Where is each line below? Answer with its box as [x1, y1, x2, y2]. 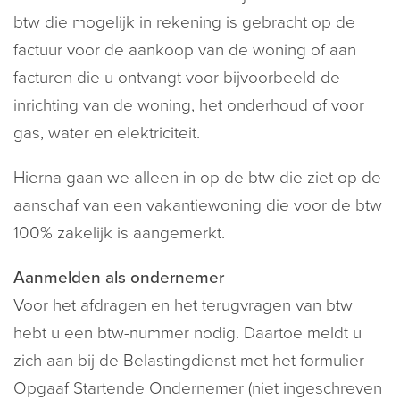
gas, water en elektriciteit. [13, 123, 200, 143]
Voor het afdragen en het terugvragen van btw [13, 296, 353, 315]
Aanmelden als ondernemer [13, 268, 224, 287]
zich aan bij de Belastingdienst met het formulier [13, 351, 364, 371]
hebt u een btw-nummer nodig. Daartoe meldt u [13, 323, 362, 343]
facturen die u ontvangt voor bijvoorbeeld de [13, 68, 340, 87]
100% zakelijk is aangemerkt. [13, 223, 225, 243]
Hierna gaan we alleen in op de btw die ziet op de [13, 168, 381, 187]
